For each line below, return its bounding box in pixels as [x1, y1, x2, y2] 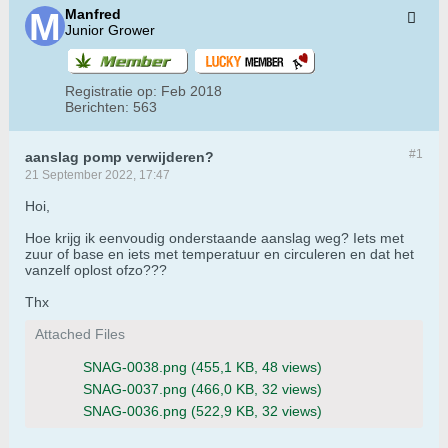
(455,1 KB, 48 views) [191, 359, 322, 376]
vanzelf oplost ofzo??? [25, 262, 167, 279]
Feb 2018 [161, 83, 222, 100]
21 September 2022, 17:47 [25, 168, 170, 183]
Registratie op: [65, 83, 157, 100]
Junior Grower [65, 22, 155, 39]
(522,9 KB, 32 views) [191, 403, 322, 420]
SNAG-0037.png [83, 381, 187, 398]
